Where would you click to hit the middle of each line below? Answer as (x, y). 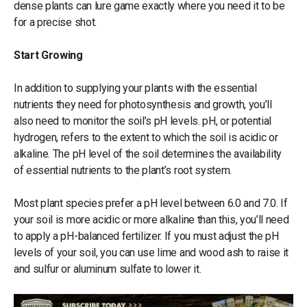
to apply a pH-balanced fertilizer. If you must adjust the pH (146, 236)
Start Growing (50, 55)
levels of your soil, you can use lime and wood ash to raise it (151, 252)
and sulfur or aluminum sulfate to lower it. (109, 269)
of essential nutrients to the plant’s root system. (124, 170)
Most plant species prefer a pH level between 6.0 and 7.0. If (151, 203)
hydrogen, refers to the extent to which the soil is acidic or (146, 137)
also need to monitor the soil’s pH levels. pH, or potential (143, 121)
